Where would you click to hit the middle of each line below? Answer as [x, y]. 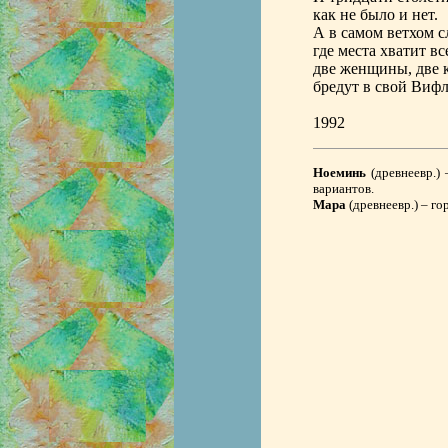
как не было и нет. [375, 14]
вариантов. [343, 188]
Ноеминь [339, 172]
